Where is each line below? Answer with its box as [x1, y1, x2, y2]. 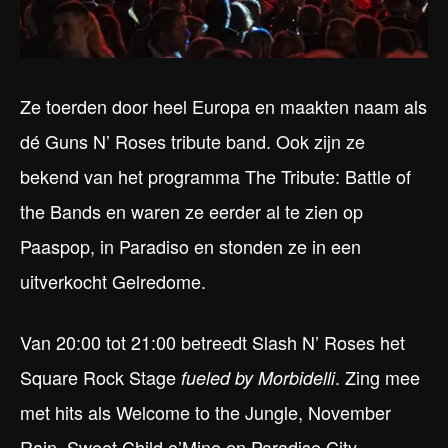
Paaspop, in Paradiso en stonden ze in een [20, 233, 361, 260]
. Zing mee [335, 364, 420, 391]
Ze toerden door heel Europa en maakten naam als [20, 93, 427, 120]
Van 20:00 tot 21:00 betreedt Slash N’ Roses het [20, 329, 405, 356]
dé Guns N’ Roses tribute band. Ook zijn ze [20, 128, 365, 155]
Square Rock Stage [20, 364, 181, 391]
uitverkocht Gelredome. [20, 268, 206, 295]
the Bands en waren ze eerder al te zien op [20, 198, 363, 225]
